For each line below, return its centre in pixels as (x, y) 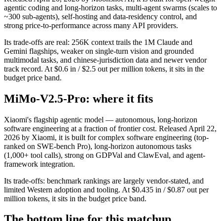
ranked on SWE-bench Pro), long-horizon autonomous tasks (98, 146)
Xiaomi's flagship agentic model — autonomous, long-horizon (101, 119)
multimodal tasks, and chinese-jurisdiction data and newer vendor (105, 60)
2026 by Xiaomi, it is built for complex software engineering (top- (106, 137)
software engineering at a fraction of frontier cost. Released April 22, (110, 128)
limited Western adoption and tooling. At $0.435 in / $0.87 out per (106, 189)
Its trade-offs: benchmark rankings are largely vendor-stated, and (104, 181)
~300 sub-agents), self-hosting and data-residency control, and (100, 16)
